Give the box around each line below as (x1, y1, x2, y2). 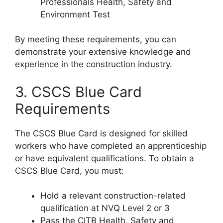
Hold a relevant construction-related (40, 191, 186, 201)
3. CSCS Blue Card (15, 83, 142, 101)
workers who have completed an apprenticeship (15, 140, 207, 151)
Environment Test (40, 9, 110, 19)
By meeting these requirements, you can (15, 34, 176, 45)
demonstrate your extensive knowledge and (15, 47, 191, 57)
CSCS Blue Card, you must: (15, 165, 124, 176)
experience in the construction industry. (15, 59, 172, 70)
